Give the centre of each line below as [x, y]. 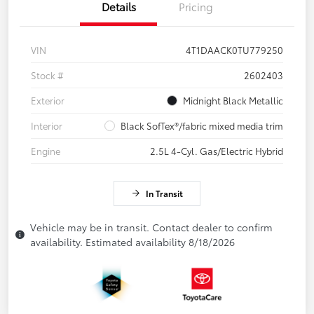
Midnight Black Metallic [233, 101]
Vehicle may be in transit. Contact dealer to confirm [151, 227]
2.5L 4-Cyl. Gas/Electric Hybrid [217, 151]
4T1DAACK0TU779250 [234, 50]
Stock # [47, 75]
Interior [47, 126]
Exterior [48, 101]
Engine [46, 151]
